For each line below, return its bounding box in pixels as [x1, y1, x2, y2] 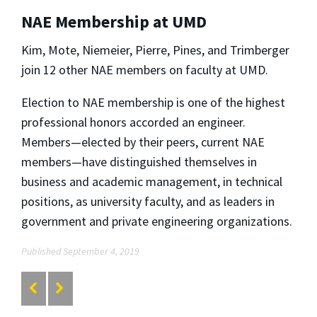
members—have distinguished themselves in [21, 154, 257, 171]
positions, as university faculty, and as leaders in [21, 193, 275, 210]
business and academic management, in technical [21, 173, 282, 190]
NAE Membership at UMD [21, 11, 207, 33]
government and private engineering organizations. [21, 213, 292, 230]
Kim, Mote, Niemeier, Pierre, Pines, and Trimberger [21, 42, 289, 59]
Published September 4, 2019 [21, 245, 139, 258]
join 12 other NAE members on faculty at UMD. [21, 62, 268, 79]
